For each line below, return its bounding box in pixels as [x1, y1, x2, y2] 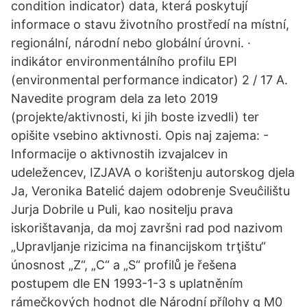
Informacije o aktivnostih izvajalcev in [11, 147, 228, 161]
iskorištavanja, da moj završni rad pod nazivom [11, 221, 283, 235]
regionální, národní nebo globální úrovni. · [11, 36, 251, 50]
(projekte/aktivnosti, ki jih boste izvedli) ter [11, 110, 259, 124]
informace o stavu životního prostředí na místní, [11, 17, 289, 32]
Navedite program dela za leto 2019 [11, 91, 218, 106]
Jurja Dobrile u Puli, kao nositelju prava [11, 202, 233, 217]
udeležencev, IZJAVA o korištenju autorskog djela [11, 165, 295, 180]
